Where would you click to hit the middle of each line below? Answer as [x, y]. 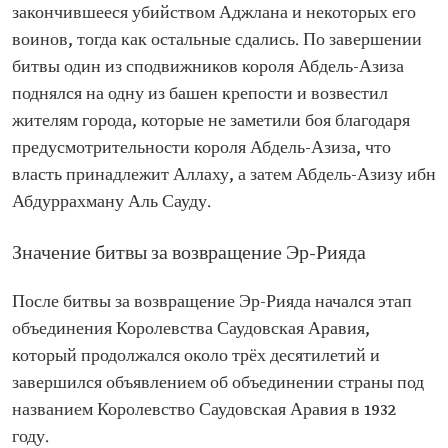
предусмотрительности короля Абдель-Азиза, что [201, 148]
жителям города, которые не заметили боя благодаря [211, 121]
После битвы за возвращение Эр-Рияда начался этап [212, 302]
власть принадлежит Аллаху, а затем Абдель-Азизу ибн [224, 175]
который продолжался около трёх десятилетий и [196, 356]
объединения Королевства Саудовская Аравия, [191, 329]
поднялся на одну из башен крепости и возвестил [200, 94]
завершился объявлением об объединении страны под [218, 383]
